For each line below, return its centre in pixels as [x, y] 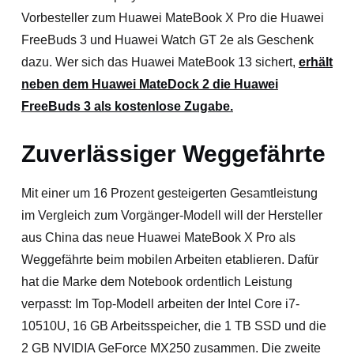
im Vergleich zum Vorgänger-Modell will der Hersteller [171, 215]
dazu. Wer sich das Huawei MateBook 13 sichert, [160, 62]
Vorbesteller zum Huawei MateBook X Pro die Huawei [172, 17]
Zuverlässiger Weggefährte [173, 153]
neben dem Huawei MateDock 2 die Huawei [149, 84]
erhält [315, 62]
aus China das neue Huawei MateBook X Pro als [158, 237]
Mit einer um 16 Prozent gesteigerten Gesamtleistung [169, 193]
